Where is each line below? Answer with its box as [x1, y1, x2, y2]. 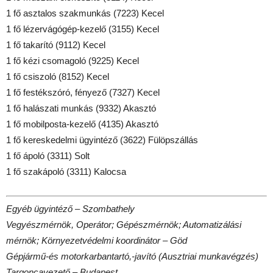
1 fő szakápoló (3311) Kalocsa [6, 166, 126, 177]
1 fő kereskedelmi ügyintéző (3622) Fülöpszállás [6, 134, 198, 145]
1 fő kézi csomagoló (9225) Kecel [6, 55, 139, 66]
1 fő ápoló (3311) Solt [6, 150, 90, 161]
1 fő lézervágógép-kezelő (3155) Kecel [6, 23, 159, 34]
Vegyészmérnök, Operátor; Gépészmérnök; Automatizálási [6, 219, 241, 230]
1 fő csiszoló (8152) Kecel [6, 71, 109, 82]
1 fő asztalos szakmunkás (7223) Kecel [6, 7, 164, 18]
